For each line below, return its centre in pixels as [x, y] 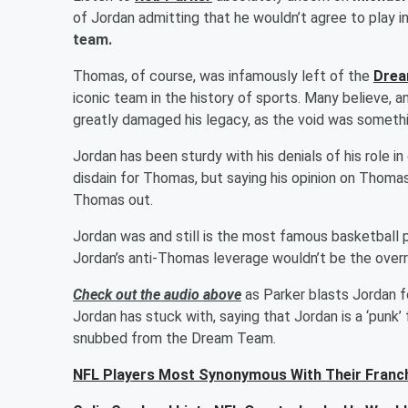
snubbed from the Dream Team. [174, 338]
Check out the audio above [157, 294]
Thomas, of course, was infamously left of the [223, 76]
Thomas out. [113, 199]
